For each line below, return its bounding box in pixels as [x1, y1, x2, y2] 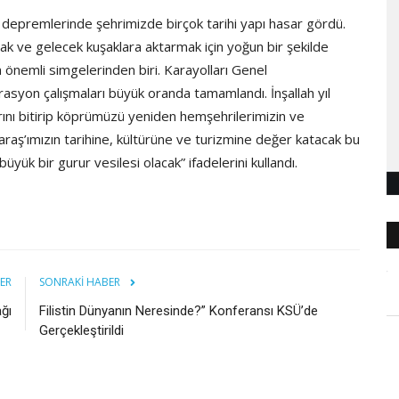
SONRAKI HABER [39, 273, 120, 289]
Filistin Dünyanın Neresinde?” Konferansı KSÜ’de [39, 302, 318, 319]
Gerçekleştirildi [39, 322, 124, 338]
